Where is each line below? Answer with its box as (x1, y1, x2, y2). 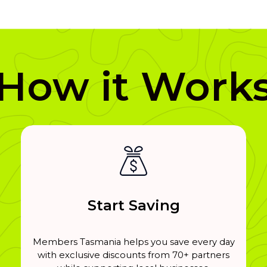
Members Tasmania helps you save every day (32, 236, 235, 247)
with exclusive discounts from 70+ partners (38, 249, 229, 260)
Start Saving (87, 196, 180, 214)
